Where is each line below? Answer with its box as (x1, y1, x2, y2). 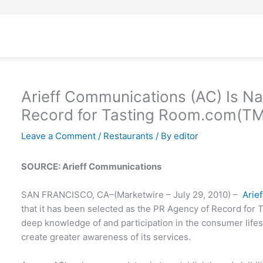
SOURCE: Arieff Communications (21, 161, 162, 172)
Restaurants (103, 130, 154, 141)
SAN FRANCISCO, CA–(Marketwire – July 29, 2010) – (21, 189, 243, 200)
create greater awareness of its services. (21, 231, 191, 242)
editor (174, 130, 199, 141)
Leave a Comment (21, 130, 96, 141)
